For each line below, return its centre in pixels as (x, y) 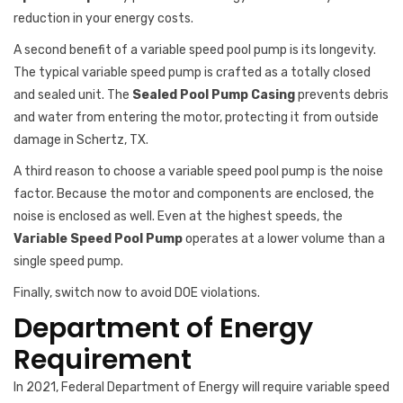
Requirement (103, 360)
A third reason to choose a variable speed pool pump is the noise (198, 171)
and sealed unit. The (73, 95)
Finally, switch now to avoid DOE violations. (137, 293)
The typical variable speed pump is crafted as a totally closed (192, 72)
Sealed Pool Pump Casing (214, 95)
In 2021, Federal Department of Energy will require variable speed (201, 387)
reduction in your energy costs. (105, 18)
